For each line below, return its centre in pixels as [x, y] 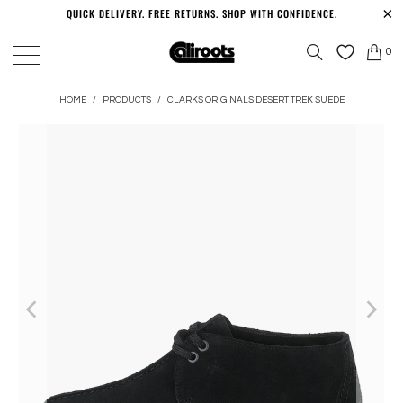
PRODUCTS [126, 100]
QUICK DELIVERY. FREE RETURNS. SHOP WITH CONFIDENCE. [201, 13]
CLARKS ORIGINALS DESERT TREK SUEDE [255, 100]
